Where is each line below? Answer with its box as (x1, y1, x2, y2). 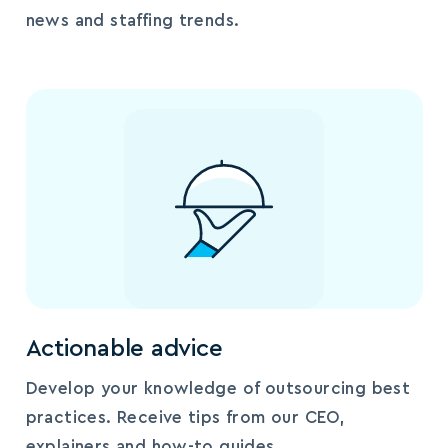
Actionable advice (25, 336, 223, 361)
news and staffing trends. (25, 11, 240, 29)
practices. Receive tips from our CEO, (25, 408, 346, 426)
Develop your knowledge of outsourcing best (25, 379, 411, 397)
